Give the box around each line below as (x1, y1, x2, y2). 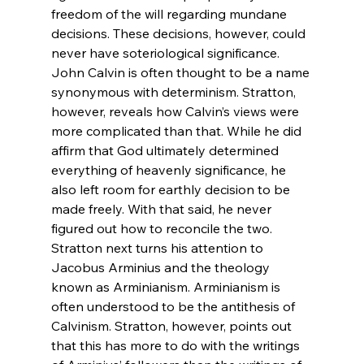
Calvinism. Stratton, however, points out (50, 317, 295, 334)
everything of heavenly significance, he (50, 161, 289, 178)
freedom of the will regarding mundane (50, 5, 290, 22)
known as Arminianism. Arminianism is (50, 278, 284, 295)
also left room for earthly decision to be (50, 180, 293, 197)
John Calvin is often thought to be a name (50, 63, 313, 80)
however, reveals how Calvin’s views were (50, 102, 302, 119)
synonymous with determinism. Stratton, (50, 83, 299, 100)
